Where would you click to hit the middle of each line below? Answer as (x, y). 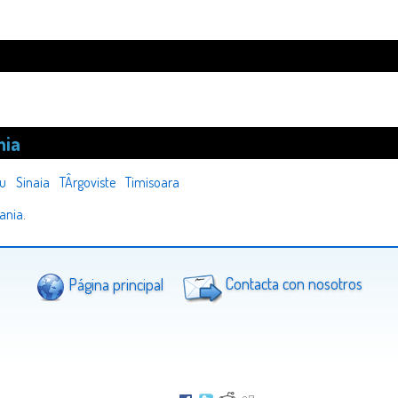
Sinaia (33, 183)
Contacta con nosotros (292, 284)
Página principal (114, 284)
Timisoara (152, 183)
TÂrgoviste (88, 183)
